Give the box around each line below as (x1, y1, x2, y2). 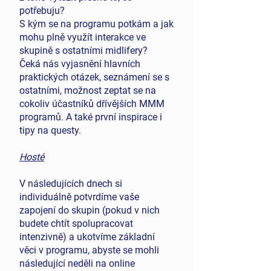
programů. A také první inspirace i (19, 111, 162, 123)
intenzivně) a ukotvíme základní (19, 231, 155, 243)
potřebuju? (19, 5, 65, 16)
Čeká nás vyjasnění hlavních (19, 58, 140, 70)
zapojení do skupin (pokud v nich (19, 204, 160, 216)
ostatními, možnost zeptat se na (19, 85, 156, 96)
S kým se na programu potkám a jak (19, 18, 174, 30)
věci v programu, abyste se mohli (19, 244, 159, 256)
